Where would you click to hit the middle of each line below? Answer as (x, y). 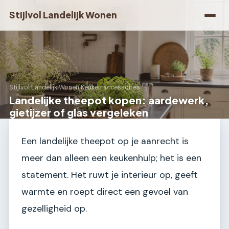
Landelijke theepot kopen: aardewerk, (109, 100)
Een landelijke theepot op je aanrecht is (105, 141)
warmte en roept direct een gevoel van (105, 192)
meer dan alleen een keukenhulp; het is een (111, 158)
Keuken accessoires (110, 88)
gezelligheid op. (54, 209)
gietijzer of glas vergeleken (79, 112)
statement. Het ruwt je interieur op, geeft (110, 175)
